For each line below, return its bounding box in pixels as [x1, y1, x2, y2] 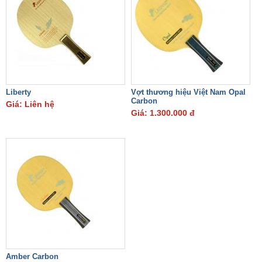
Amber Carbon [6, 252, 58, 261]
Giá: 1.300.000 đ [131, 108, 195, 118]
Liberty [6, 88, 31, 96]
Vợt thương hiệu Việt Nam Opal [131, 88, 246, 96]
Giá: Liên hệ [6, 99, 54, 109]
